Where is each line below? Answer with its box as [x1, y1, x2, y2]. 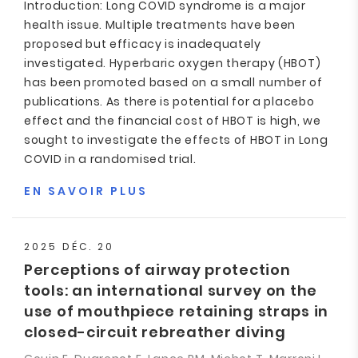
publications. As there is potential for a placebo [24, 93, 315, 109]
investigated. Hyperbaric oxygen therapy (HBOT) [24, 55, 321, 71]
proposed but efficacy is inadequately [24, 36, 261, 52]
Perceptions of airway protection [24, 260, 291, 280]
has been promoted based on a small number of [24, 74, 323, 90]
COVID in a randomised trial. [24, 151, 197, 167]
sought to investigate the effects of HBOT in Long [24, 132, 328, 148]
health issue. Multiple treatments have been [24, 17, 296, 33]
